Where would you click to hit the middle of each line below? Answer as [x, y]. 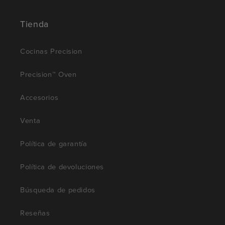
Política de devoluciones [62, 167]
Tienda [34, 24]
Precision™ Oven [48, 75]
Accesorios [39, 98]
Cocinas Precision [51, 51]
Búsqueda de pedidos [58, 190]
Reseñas [35, 213]
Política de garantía [54, 144]
